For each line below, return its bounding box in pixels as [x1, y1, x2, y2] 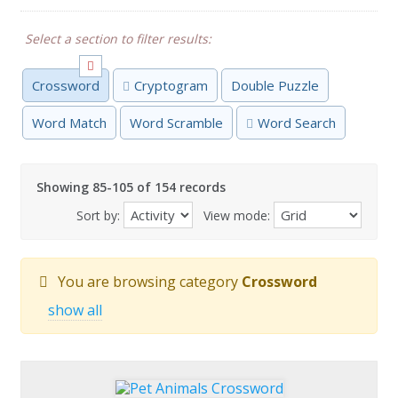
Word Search [258, 114, 336, 131]
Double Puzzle [231, 76, 319, 94]
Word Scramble [130, 114, 223, 131]
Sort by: [76, 207, 123, 224]
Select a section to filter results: [25, 30, 211, 47]
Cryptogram [134, 76, 208, 94]
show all [48, 300, 102, 320]
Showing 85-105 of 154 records [36, 179, 226, 195]
